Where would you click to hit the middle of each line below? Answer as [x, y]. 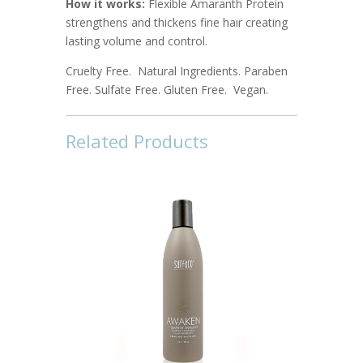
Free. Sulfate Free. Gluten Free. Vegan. [167, 89]
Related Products [137, 141]
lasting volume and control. [136, 41]
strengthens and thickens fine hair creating [176, 22]
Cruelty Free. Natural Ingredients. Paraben [176, 70]
